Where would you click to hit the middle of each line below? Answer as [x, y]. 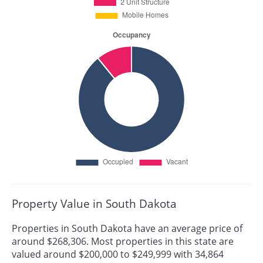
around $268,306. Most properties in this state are [123, 242]
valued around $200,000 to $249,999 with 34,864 [118, 254]
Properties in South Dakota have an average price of [127, 229]
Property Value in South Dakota [94, 204]
